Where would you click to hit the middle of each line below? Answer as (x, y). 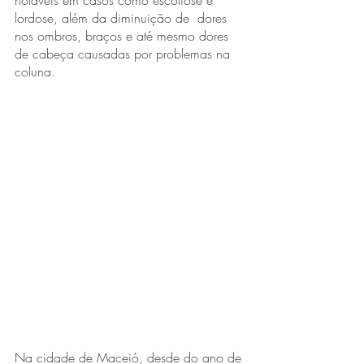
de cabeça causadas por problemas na (124, 54)
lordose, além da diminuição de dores (123, 18)
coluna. (37, 71)
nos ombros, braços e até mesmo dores (123, 36)
